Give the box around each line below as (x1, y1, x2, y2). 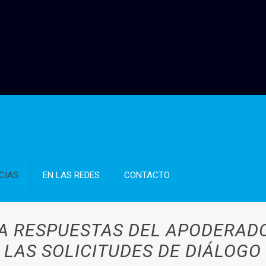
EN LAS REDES (43, 170, 100, 180)
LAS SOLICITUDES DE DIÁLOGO (4, 240, 262, 261)
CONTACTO (124, 170, 170, 180)
